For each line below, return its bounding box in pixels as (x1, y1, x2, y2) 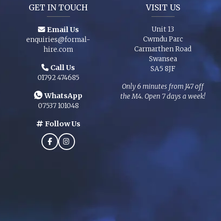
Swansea (148, 54, 177, 63)
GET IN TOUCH (29, 2, 88, 12)
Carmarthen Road (134, 44, 191, 53)
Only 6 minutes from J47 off (122, 82, 204, 91)
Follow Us (44, 119, 80, 129)
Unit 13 (151, 25, 174, 34)
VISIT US (146, 2, 180, 12)
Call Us (50, 63, 75, 72)
